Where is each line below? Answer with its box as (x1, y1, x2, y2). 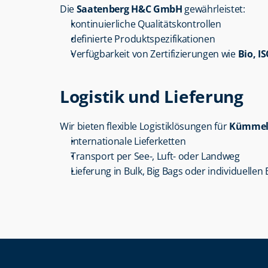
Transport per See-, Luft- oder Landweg (71, 150, 240, 163)
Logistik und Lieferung (60, 85, 243, 108)
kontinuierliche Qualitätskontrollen (71, 17, 221, 31)
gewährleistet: (182, 2, 245, 16)
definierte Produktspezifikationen (71, 32, 215, 45)
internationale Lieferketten (71, 135, 186, 148)
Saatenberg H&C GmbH (76, 2, 182, 16)
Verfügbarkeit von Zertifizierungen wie (71, 47, 238, 60)
